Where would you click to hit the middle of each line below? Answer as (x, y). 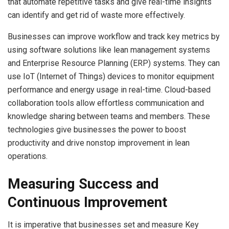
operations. (28, 156)
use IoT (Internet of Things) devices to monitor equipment (111, 77)
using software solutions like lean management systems (109, 50)
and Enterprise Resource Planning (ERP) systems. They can (114, 63)
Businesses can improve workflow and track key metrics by (114, 37)
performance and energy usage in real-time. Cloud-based (109, 90)
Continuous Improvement (87, 202)
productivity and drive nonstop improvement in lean (99, 143)
